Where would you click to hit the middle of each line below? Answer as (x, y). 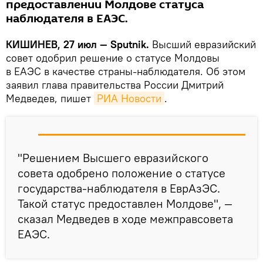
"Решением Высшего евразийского (113, 157)
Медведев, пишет (50, 98)
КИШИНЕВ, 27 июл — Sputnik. (77, 44)
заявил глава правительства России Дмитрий (115, 85)
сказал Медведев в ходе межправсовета (125, 218)
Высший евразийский (203, 44)
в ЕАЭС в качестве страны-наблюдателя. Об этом (126, 71)
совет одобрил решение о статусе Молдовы (113, 58)
